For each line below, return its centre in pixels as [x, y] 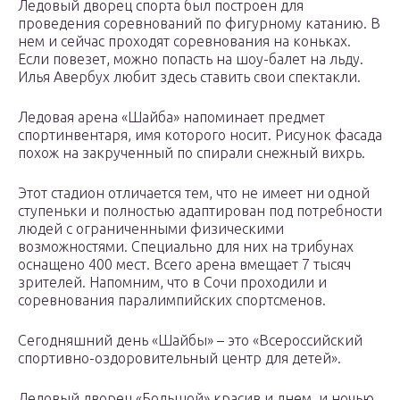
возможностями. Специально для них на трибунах [186, 247]
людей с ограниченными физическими [151, 229]
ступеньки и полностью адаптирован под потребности [200, 211]
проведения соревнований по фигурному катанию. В [199, 24]
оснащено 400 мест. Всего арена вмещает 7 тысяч [184, 265]
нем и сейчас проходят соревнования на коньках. [184, 42]
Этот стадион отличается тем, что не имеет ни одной [194, 193]
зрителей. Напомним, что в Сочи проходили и [172, 283]
